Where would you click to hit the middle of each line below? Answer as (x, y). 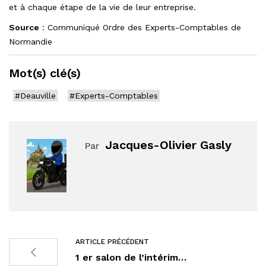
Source (24, 27)
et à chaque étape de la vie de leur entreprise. (102, 7)
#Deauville (35, 95)
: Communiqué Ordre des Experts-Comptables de (140, 27)
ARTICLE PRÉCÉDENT (112, 241)
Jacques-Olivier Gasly (168, 145)
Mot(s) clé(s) (45, 73)
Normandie (31, 41)
